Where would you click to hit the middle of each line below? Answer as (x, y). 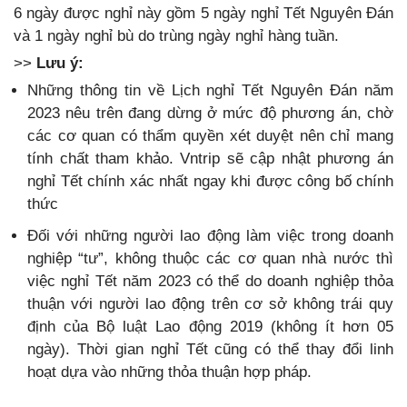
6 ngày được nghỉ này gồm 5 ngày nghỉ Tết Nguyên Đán (203, 14)
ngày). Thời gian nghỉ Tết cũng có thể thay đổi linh (210, 350)
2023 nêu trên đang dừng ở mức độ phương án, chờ (210, 114)
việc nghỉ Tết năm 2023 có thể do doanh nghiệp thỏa (210, 282)
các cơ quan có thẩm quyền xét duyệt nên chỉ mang (210, 136)
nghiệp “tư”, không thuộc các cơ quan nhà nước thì (210, 259)
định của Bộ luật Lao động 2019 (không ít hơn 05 (210, 327)
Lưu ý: (58, 64)
